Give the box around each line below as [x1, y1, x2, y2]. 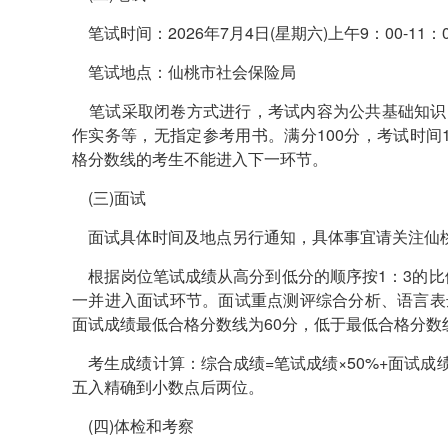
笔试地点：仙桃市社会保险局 [72, 60, 296, 83]
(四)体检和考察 [72, 414, 194, 437]
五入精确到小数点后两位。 [72, 375, 264, 398]
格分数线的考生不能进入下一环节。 [72, 147, 328, 170]
